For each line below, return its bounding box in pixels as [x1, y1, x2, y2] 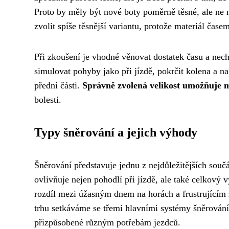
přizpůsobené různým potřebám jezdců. [34, 217, 180, 227]
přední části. [34, 80, 82, 90]
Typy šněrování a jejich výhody [34, 125, 197, 139]
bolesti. [34, 94, 61, 105]
